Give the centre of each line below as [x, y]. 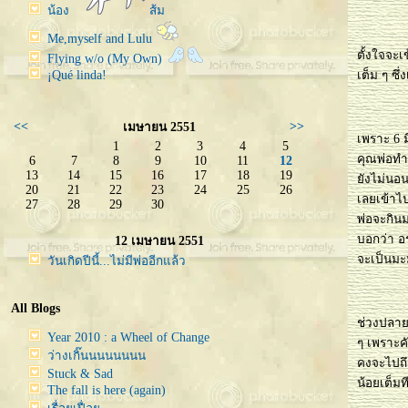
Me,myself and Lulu [102, 39]
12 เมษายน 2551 [159, 241]
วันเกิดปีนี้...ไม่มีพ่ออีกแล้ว [117, 261]
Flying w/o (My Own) [107, 59]
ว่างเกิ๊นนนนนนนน [97, 355]
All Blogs [36, 308]
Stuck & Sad [80, 373]
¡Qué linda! [77, 75]
